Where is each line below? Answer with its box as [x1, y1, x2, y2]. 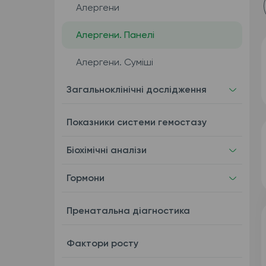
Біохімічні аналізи [66, 144, 147, 156]
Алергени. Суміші [75, 56, 153, 68]
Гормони [66, 172, 104, 183]
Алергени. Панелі [75, 29, 154, 40]
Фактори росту [66, 237, 138, 249]
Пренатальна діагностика [66, 205, 190, 216]
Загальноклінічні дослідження [66, 84, 207, 95]
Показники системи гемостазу [66, 116, 207, 128]
